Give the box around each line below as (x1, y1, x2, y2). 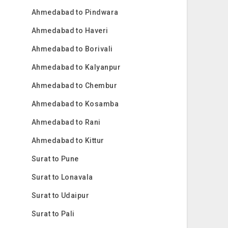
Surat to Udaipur (31, 191, 90, 199)
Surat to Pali (31, 210, 75, 218)
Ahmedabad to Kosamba (31, 100, 119, 108)
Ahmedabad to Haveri (31, 26, 108, 35)
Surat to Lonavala (31, 173, 93, 181)
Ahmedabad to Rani (31, 118, 101, 126)
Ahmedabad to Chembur (31, 81, 118, 90)
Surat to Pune (31, 155, 79, 163)
